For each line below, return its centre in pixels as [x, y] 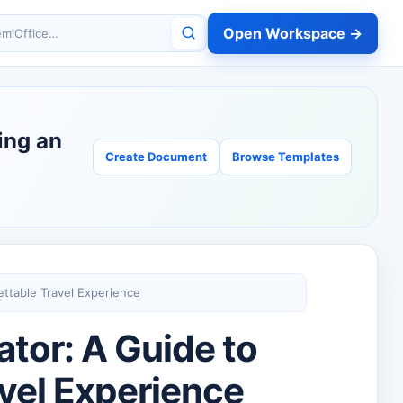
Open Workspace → [293, 33]
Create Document [156, 157]
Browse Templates [286, 157]
